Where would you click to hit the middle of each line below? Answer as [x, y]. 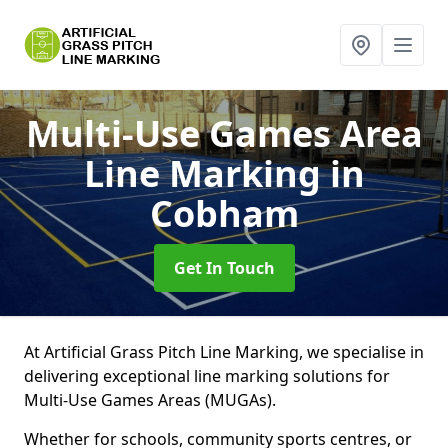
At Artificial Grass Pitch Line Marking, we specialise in [224, 352]
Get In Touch [224, 268]
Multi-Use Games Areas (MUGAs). [152, 400]
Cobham [224, 213]
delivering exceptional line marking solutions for [207, 376]
